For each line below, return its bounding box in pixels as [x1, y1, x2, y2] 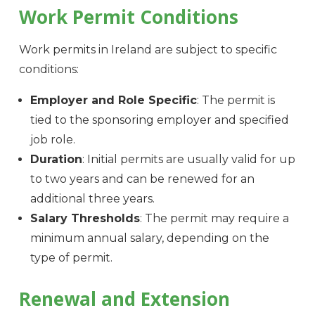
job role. [30, 133, 75, 147]
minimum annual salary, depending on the [30, 231, 269, 245]
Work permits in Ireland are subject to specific [18, 43, 277, 57]
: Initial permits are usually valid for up [82, 153, 295, 167]
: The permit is [196, 94, 275, 108]
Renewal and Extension [18, 286, 230, 312]
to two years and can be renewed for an [30, 172, 255, 186]
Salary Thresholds [30, 212, 140, 226]
